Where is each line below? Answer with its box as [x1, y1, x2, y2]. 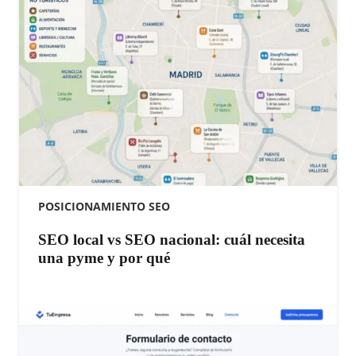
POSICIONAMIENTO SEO [38, 199, 170, 215]
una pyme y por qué [38, 250, 170, 267]
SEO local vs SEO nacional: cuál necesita [38, 231, 305, 249]
